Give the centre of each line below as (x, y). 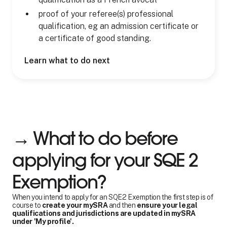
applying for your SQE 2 (105, 160)
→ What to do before (95, 138)
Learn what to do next (67, 61)
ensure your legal (167, 205)
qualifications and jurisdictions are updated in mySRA (104, 213)
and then (122, 205)
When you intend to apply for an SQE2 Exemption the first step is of (113, 197)
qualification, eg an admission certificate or (119, 26)
